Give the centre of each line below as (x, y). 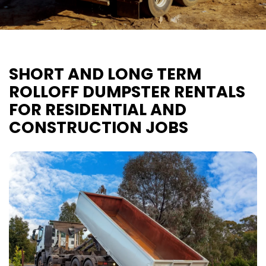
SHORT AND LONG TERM (105, 74)
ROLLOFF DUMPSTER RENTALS (127, 92)
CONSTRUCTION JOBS (99, 127)
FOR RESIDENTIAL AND (98, 110)
